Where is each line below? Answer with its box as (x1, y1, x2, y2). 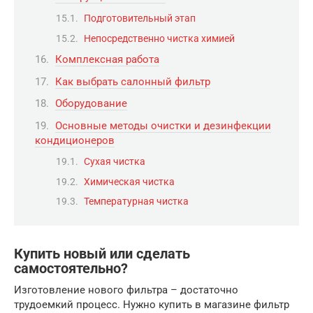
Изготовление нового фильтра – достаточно (14, 283, 238, 296)
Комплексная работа (55, 53, 159, 66)
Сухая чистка (84, 156, 145, 168)
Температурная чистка (84, 196, 189, 208)
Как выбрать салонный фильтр (55, 75, 210, 88)
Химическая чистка (84, 175, 175, 187)
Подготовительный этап (84, 12, 196, 24)
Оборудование (55, 97, 127, 110)
